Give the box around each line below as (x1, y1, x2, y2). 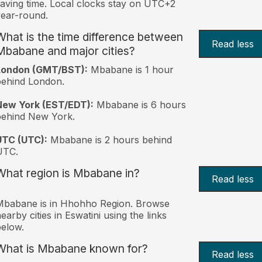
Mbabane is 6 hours (93, 98, 186, 111)
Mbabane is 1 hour (87, 63, 174, 75)
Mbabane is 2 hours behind (47, 133, 172, 146)
